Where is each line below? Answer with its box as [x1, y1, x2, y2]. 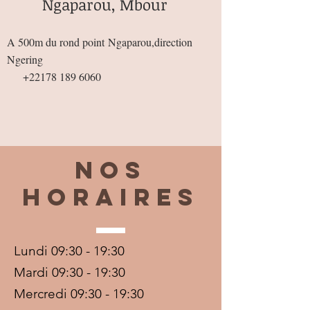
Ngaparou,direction [104, 35, 192, 50]
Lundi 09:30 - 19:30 [14, 243, 128, 259]
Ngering [7, 52, 43, 67]
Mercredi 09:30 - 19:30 [14, 286, 147, 302]
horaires [22, 182, 199, 212]
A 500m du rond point [7, 35, 104, 50]
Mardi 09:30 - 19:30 [14, 264, 125, 281]
